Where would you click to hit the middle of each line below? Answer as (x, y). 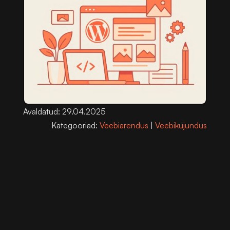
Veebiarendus (124, 125)
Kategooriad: (76, 125)
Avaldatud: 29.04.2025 (64, 111)
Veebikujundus (181, 125)
